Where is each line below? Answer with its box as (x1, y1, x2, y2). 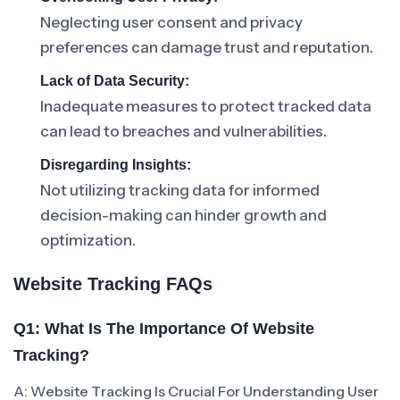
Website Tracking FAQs (13, 274, 212, 294)
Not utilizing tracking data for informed (40, 181, 320, 199)
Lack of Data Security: (40, 73, 189, 88)
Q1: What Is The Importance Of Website (13, 320, 314, 337)
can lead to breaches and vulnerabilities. (40, 122, 327, 140)
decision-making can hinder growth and (40, 206, 327, 224)
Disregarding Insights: (40, 157, 191, 172)
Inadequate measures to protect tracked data (40, 97, 371, 115)
